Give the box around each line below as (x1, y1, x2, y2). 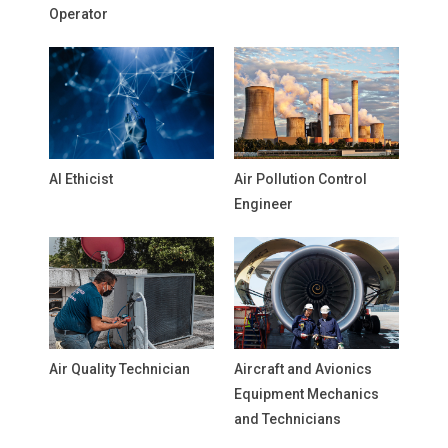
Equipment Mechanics (234, 386, 379, 402)
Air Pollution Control (234, 171, 367, 187)
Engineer (234, 196, 293, 212)
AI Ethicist (49, 171, 113, 187)
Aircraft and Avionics (234, 361, 372, 377)
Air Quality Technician (49, 361, 190, 377)
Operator (49, 6, 108, 22)
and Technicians (234, 411, 341, 427)
